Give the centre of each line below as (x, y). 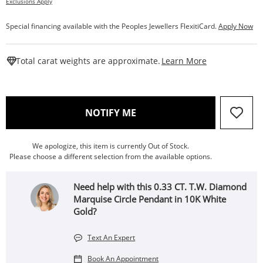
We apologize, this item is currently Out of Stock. (111, 146)
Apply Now (236, 26)
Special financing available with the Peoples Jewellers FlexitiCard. (112, 26)
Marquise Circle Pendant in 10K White (150, 199)
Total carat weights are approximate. (88, 61)
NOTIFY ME (111, 113)
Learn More (184, 61)
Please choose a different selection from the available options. (111, 156)
